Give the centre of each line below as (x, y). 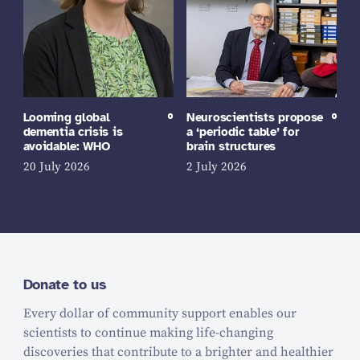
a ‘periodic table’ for (243, 131)
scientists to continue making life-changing (148, 333)
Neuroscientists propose (255, 117)
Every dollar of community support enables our (160, 313)
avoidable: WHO (66, 146)
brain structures (231, 146)
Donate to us (65, 284)
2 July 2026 (217, 168)
